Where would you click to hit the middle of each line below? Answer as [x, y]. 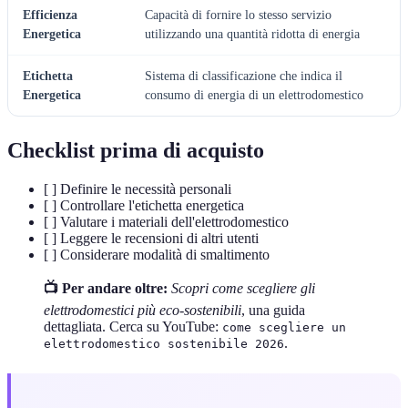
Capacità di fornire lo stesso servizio [238, 15]
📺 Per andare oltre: [106, 289]
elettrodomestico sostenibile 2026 [164, 344]
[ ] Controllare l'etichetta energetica [144, 206]
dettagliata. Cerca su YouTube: [133, 327]
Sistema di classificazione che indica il [244, 76]
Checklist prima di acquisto [136, 151]
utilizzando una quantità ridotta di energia [252, 35]
